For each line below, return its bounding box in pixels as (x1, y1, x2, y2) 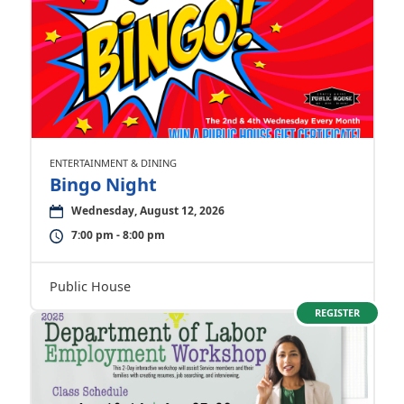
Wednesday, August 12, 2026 (70, 203, 225, 218)
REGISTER (314, 306, 360, 319)
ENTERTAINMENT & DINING (49, 156, 177, 170)
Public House (49, 278, 131, 295)
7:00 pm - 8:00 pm (70, 227, 165, 243)
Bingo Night (49, 172, 157, 197)
